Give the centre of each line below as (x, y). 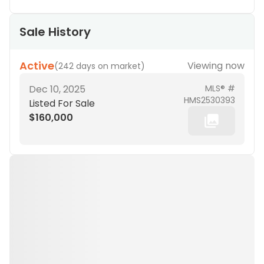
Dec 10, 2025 (57, 89)
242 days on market (100, 66)
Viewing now (216, 66)
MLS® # (220, 88)
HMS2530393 (209, 100)
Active (37, 66)
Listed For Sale (62, 103)
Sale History (55, 32)
